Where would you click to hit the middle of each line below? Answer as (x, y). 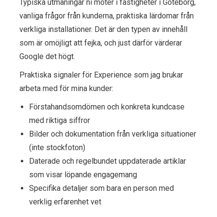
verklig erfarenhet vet (65, 201)
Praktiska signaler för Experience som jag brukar (101, 75)
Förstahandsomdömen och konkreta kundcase (107, 107)
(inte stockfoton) (57, 147)
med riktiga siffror (60, 120)
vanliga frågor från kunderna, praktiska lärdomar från (107, 15)
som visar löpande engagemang (83, 174)
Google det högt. (47, 56)
